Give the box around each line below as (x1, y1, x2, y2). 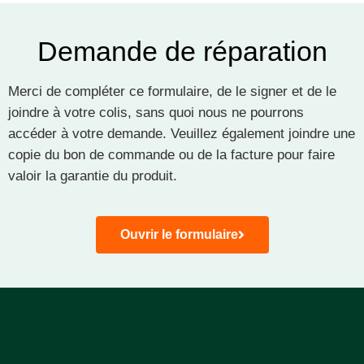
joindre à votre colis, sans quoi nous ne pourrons (8, 104, 304, 120)
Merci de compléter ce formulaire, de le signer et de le (8, 83, 336, 99)
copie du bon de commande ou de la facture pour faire (8, 146, 335, 162)
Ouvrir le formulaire (119, 227, 238, 241)
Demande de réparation (37, 35, 327, 67)
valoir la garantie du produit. (8, 167, 177, 184)
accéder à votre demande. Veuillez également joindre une (8, 125, 355, 141)
